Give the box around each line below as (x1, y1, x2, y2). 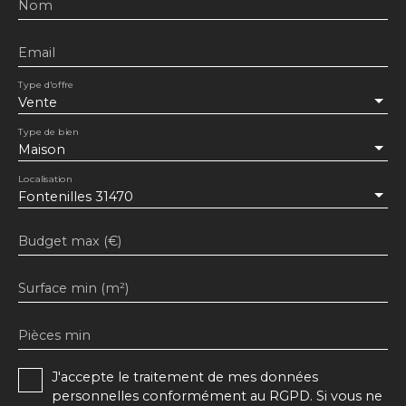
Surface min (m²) (18, 279, 129, 296)
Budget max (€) (18, 232, 121, 249)
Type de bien (18, 125, 80, 138)
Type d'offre (18, 78, 74, 91)
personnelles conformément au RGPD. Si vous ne (52, 387, 382, 404)
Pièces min (18, 326, 91, 343)
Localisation (18, 172, 73, 185)
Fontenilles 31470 (18, 188, 133, 205)
